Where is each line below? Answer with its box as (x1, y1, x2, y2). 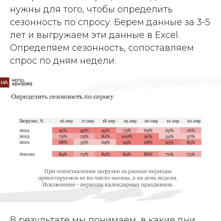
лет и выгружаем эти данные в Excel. (10, 30, 180, 41)
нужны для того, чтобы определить (10, 4, 173, 15)
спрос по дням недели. (10, 55, 116, 67)
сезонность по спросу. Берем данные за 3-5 (10, 17, 210, 28)
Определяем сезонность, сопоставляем (10, 42, 194, 54)
